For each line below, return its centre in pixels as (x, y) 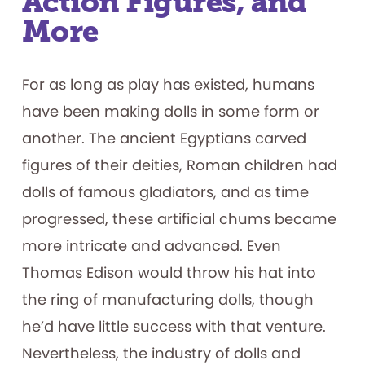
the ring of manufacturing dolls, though (167, 300)
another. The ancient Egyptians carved (164, 139)
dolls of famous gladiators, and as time (165, 192)
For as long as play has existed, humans (168, 85)
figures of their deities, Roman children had (179, 165)
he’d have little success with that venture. (174, 327)
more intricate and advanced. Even (151, 246)
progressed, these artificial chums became (179, 219)
